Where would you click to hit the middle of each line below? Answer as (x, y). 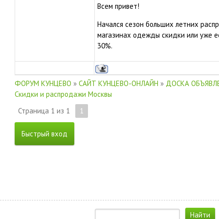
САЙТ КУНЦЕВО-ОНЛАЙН (119, 83)
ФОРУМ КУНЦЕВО (43, 83)
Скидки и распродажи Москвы (63, 94)
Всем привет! (118, 6)
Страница (34, 111)
